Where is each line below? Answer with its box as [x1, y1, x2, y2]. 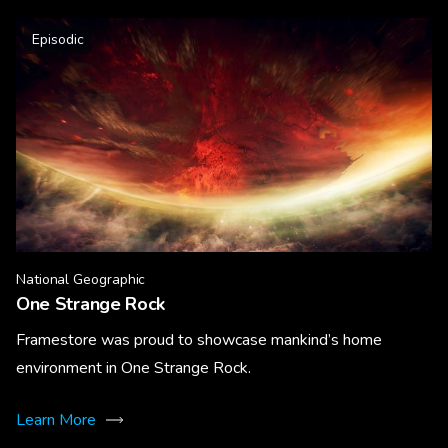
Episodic [32, 29, 84, 49]
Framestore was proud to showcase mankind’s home [16, 328, 382, 351]
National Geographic [16, 269, 146, 289]
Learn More [16, 408, 96, 431]
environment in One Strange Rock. [16, 356, 251, 379]
